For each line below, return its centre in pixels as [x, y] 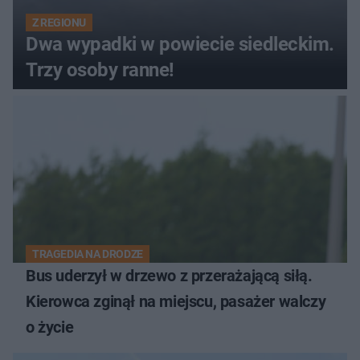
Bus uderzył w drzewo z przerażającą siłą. [169, 275]
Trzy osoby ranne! [100, 70]
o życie [50, 327]
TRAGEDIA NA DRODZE [88, 254]
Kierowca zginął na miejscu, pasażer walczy [176, 301]
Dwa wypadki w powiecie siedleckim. [180, 44]
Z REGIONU [59, 22]
